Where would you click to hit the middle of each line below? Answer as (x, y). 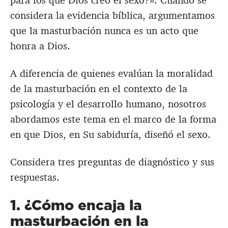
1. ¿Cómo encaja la (76, 205)
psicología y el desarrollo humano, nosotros (108, 104)
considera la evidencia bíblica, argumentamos (112, 16)
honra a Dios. (40, 46)
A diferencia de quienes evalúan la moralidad (111, 74)
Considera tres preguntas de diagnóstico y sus (112, 162)
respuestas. (35, 177)
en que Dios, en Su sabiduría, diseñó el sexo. (110, 135)
